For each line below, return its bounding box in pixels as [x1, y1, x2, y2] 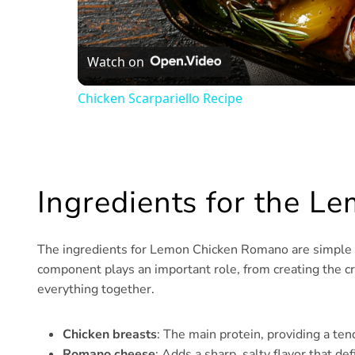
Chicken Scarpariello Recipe [77, 90, 242, 108]
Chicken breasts [63, 326, 157, 344]
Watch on [86, 52, 144, 71]
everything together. [37, 281, 155, 299]
